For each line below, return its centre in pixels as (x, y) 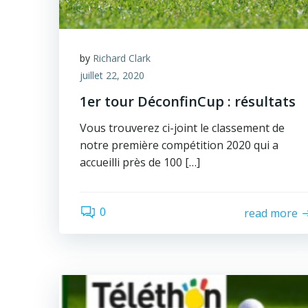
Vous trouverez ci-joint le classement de (182, 128)
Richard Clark (122, 58)
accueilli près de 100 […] (140, 162)
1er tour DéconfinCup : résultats (188, 101)
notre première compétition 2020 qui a (179, 145)
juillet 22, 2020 (112, 75)
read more (271, 213)
